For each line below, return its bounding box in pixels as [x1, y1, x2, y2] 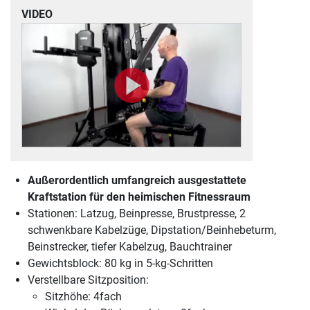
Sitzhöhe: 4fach [45, 289, 122, 303]
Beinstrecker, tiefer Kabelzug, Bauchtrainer [28, 239, 232, 253]
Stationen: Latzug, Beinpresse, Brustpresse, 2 [28, 206, 246, 220]
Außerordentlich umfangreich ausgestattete [28, 173, 246, 187]
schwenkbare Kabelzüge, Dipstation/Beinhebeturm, [28, 223, 276, 237]
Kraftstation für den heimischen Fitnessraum [28, 190, 250, 203]
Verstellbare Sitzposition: [28, 273, 149, 286]
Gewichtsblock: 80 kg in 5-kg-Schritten [28, 256, 213, 270]
